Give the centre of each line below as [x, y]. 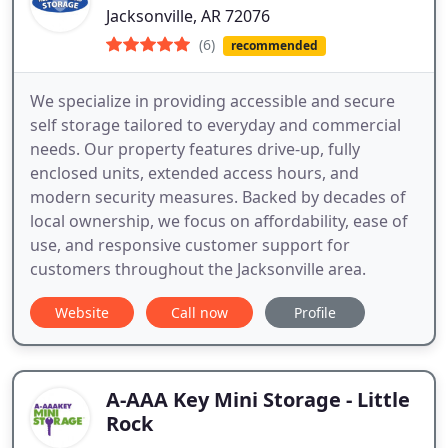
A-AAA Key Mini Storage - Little [258, 400]
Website [82, 313]
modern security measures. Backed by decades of [218, 197]
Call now [199, 313]
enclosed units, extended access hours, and [194, 173]
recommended [274, 46]
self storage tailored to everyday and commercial [215, 125]
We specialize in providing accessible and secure [212, 101]
